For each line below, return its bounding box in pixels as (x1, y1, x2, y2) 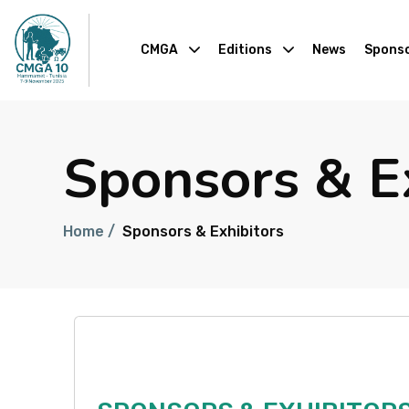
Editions (217, 42, 272, 58)
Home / (63, 223, 115, 240)
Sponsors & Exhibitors (122, 223, 284, 240)
